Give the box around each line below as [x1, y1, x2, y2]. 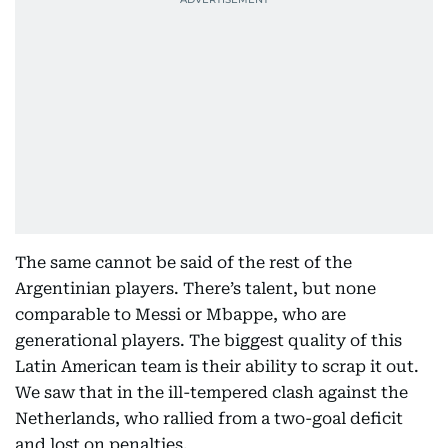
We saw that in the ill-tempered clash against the [15, 383, 408, 403]
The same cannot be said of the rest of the [15, 253, 352, 273]
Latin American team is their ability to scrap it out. [15, 357, 419, 377]
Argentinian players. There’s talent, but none [15, 279, 376, 299]
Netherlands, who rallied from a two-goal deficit [15, 409, 403, 429]
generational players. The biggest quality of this [15, 331, 402, 351]
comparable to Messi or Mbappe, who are [15, 305, 346, 325]
